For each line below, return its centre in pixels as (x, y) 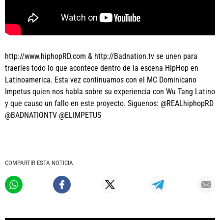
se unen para (176, 56)
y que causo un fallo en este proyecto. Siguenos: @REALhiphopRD (109, 103)
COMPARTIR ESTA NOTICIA (39, 163)
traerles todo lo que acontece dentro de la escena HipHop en (102, 68)
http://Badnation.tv (124, 56)
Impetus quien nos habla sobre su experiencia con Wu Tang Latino (110, 92)
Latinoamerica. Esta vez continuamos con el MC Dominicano (101, 80)
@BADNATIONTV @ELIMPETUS (53, 115)
